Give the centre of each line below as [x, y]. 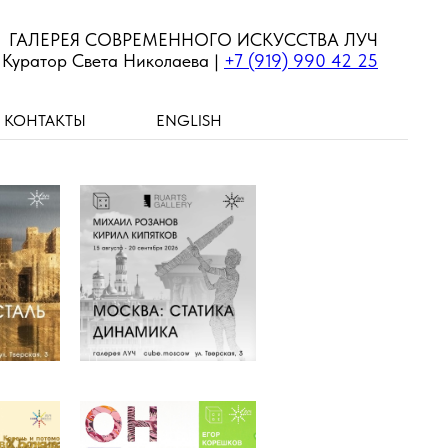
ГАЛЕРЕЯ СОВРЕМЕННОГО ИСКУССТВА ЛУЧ [193, 39]
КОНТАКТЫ [45, 120]
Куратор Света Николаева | [113, 60]
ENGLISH [189, 120]
